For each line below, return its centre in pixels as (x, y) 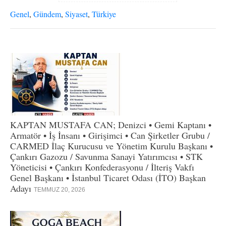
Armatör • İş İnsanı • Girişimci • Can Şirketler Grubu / (110, 135)
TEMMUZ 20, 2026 (60, 189)
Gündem (47, 14)
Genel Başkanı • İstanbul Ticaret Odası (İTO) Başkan (108, 177)
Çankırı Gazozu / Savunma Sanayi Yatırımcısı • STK (106, 156)
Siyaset (76, 14)
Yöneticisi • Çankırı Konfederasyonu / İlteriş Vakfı (102, 167)
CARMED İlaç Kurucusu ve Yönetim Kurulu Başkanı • (111, 146)
